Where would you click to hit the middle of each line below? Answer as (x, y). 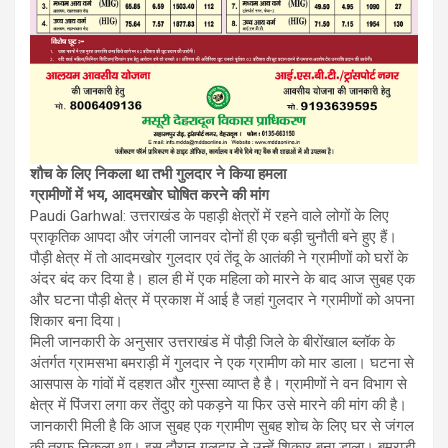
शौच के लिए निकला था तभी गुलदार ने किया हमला (158, 173)
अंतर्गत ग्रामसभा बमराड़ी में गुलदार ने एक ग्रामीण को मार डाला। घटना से (222, 362)
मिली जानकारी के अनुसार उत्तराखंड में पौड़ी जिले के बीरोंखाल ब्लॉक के (212, 341)
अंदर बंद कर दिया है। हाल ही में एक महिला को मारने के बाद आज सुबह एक (222, 278)
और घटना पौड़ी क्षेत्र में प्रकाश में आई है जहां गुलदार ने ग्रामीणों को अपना (222, 299)
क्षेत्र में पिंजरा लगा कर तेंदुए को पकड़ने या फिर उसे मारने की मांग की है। (218, 404)
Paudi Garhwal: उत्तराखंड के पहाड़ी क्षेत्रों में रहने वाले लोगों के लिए (209, 215)
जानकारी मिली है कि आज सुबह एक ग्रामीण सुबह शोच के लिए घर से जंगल (222, 425)
